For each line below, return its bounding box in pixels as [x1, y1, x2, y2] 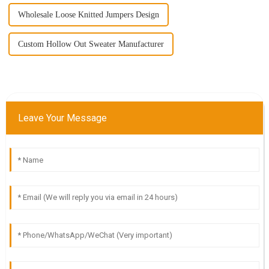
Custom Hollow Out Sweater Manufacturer [17, 40, 164, 49]
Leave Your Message [17, 112, 107, 124]
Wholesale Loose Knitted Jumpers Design [17, 10, 159, 20]
